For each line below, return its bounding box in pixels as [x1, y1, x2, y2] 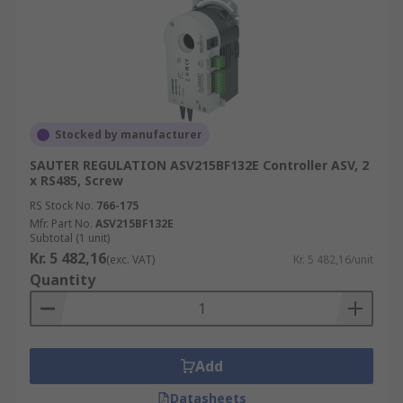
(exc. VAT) [106, 252, 155, 267]
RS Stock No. [30, 198, 94, 213]
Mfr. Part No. [30, 216, 93, 231]
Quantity [30, 270, 95, 290]
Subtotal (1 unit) [30, 230, 110, 246]
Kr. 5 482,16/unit [293, 252, 373, 267]
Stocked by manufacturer [55, 127, 202, 142]
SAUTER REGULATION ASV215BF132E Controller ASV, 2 [30, 157, 369, 174]
